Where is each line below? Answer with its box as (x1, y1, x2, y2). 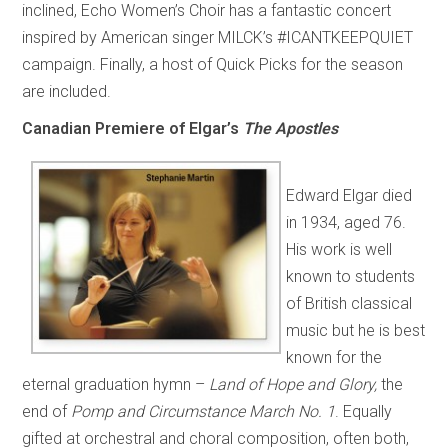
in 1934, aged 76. (286, 212, 407, 232)
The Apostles (243, 118, 339, 138)
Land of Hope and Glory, (209, 374, 378, 394)
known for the (286, 347, 383, 367)
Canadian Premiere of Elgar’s (22, 118, 244, 138)
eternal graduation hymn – (22, 374, 210, 394)
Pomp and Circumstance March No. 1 (71, 401, 336, 421)
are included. (22, 81, 112, 101)
